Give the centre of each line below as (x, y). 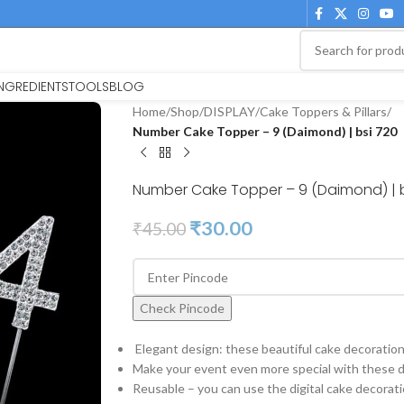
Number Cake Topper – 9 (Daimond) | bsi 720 (264, 131)
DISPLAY (229, 111)
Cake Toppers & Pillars (323, 111)
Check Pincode (182, 308)
